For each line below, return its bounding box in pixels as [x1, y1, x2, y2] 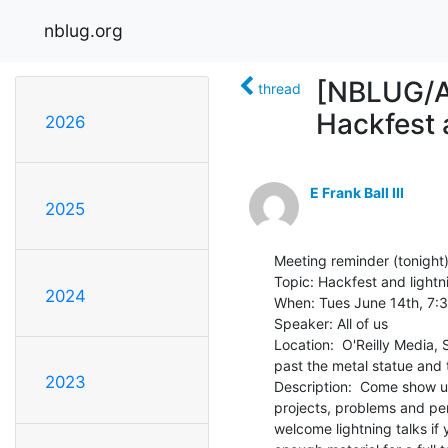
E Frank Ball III [310, 183, 404, 201]
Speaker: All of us [274, 314, 388, 332]
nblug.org [44, 19, 123, 41]
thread [258, 79, 301, 97]
